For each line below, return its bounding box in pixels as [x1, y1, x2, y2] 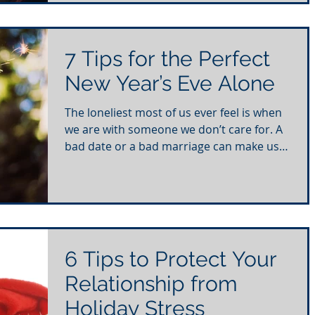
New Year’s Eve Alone [65, 71, 275, 96]
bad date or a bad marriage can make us [65, 139, 279, 155]
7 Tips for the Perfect [65, 46, 270, 72]
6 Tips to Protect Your [65, 246, 277, 271]
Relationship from [65, 271, 238, 296]
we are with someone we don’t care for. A [65, 122, 283, 138]
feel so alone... [65, 155, 140, 172]
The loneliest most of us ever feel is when [65, 105, 282, 121]
